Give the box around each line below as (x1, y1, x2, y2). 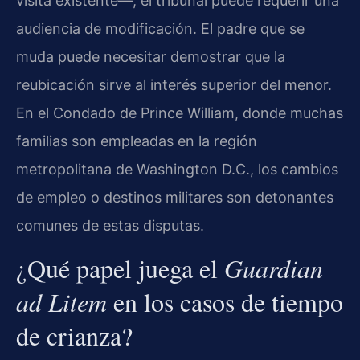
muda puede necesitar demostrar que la (16, 48, 285, 66)
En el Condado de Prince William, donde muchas (16, 104, 343, 122)
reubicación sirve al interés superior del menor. (16, 76, 332, 94)
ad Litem (16, 284, 107, 319)
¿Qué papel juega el (16, 250, 224, 285)
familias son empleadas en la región (16, 133, 257, 150)
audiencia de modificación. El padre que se (16, 20, 305, 38)
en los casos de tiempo (107, 284, 343, 319)
